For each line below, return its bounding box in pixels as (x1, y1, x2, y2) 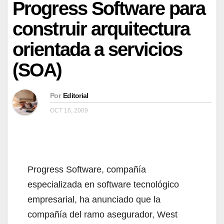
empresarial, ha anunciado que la (27, 194, 160, 204)
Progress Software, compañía (27, 164, 146, 174)
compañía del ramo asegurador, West (27, 209, 177, 219)
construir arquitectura (12, 18, 190, 39)
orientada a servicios (12, 38, 182, 60)
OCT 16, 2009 (50, 106, 88, 114)
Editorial (62, 91, 88, 99)
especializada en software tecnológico (27, 179, 179, 189)
